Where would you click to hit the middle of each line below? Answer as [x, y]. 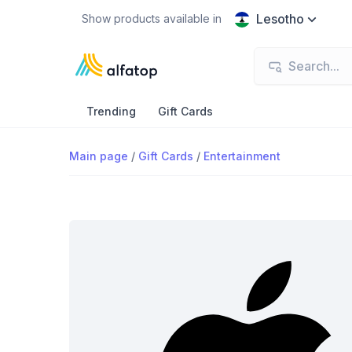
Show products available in [152, 18]
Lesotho [280, 19]
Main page [99, 156]
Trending [111, 111]
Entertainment [242, 156]
